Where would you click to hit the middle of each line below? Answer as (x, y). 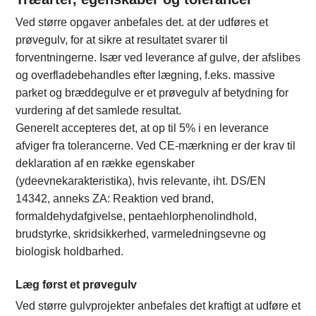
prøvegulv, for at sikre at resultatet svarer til (122, 40)
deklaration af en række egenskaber (105, 164)
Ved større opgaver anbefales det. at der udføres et (142, 23)
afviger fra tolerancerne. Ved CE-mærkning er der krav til (156, 146)
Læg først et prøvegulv (76, 285)
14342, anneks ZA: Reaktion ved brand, (115, 199)
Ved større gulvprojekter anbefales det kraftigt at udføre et (158, 306)
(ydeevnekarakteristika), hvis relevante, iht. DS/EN (141, 181)
